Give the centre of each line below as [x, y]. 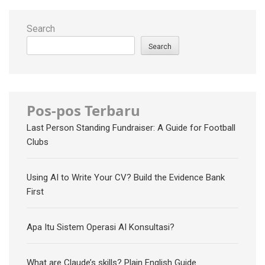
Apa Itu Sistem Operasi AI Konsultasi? [101, 227]
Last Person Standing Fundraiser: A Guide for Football [131, 128]
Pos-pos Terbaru [83, 111]
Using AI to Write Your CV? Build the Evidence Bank [126, 178]
